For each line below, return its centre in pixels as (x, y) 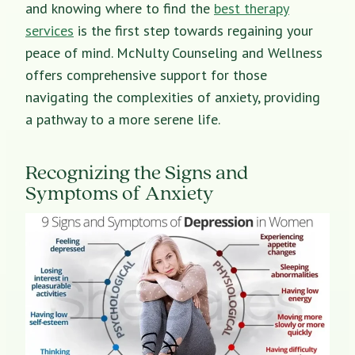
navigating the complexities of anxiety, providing (173, 97)
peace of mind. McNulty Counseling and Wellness (174, 52)
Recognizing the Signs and (137, 171)
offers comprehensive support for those (146, 74)
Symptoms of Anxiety (120, 192)
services (50, 30)
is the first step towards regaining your (193, 30)
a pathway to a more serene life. (123, 119)
